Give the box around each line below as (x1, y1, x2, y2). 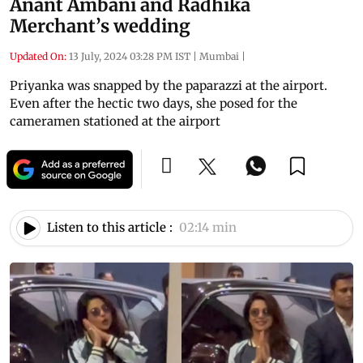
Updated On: (10, 49, 66, 62)
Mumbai (199, 49, 239, 62)
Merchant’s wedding (10, 14, 190, 37)
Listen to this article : (47, 220, 173, 236)
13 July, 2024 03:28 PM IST (69, 49, 190, 62)
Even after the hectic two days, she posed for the (10, 95, 297, 111)
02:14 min (179, 220, 237, 236)
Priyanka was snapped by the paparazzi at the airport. (10, 77, 327, 93)
